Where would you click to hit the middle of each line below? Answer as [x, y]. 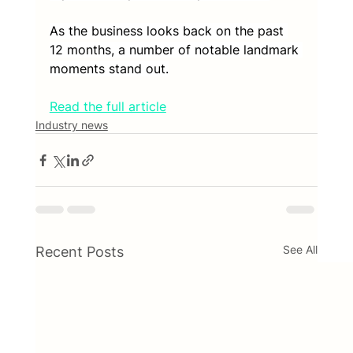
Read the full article [108, 106]
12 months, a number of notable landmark [176, 50]
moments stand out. [109, 69]
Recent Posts [79, 252]
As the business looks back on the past [168, 31]
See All [301, 249]
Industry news [71, 125]
